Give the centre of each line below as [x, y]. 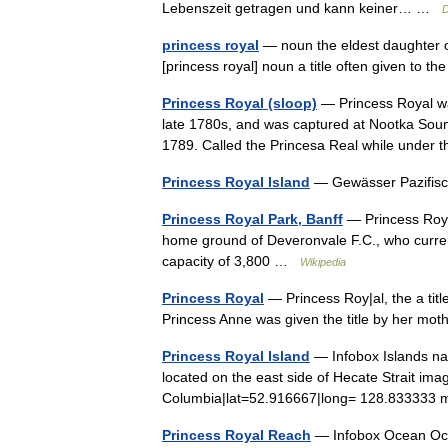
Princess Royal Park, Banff [252, 219]
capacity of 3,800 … [231, 261]
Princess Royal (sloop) [239, 103]
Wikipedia [323, 262]
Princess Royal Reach [236, 435]
